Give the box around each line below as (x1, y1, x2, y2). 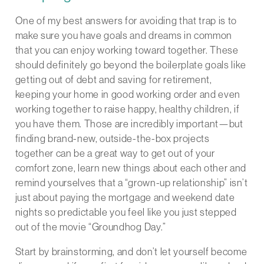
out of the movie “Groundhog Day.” (15, 221, 166, 233)
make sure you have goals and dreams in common (15, 29, 233, 42)
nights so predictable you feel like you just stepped (15, 206, 237, 219)
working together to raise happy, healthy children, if (15, 103, 240, 115)
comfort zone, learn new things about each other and (15, 162, 247, 174)
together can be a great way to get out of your (15, 147, 215, 160)
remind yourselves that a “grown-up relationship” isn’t (15, 177, 248, 189)
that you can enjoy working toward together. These (15, 44, 239, 57)
